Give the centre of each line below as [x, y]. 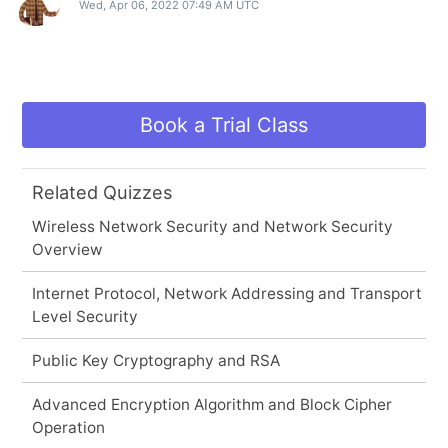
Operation [68, 427]
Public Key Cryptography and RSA [155, 360]
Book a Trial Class [224, 124]
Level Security [84, 316]
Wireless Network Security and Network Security [212, 226]
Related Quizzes [102, 191]
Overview [67, 249]
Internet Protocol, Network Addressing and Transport [226, 293]
